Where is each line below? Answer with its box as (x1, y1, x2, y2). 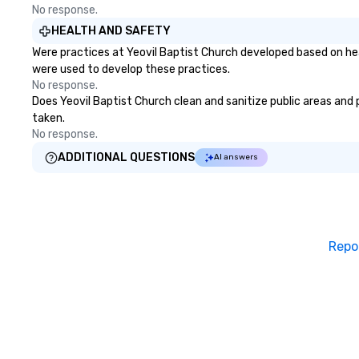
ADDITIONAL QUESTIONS (58, 151, 195, 164)
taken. (32, 111, 65, 125)
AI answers (214, 152, 258, 162)
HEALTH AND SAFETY (51, 24, 171, 38)
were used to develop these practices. (32, 63, 230, 76)
